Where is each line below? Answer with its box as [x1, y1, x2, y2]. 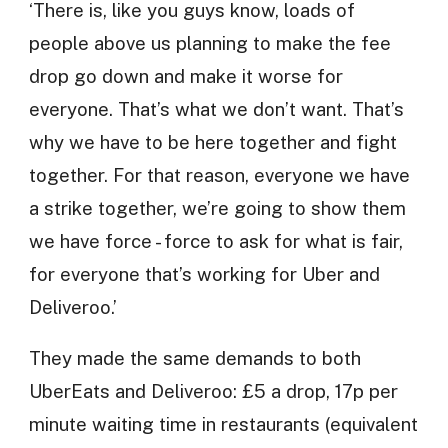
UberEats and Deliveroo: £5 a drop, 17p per [28, 380, 398, 403]
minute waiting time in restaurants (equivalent [28, 413, 418, 436]
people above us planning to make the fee [28, 31, 391, 54]
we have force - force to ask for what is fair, [28, 229, 403, 252]
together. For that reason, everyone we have [28, 163, 410, 186]
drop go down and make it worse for [28, 64, 343, 87]
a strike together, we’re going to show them [28, 196, 406, 219]
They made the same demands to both [28, 347, 361, 370]
